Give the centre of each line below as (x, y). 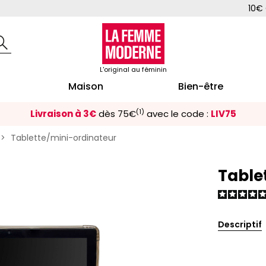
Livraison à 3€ (63, 114)
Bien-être (201, 87)
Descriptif (240, 225)
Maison (85, 87)
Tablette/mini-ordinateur (64, 138)
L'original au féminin (133, 70)
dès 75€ (117, 114)
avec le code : (176, 114)
